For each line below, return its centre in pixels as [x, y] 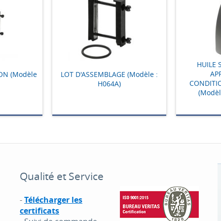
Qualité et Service [61, 176]
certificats [39, 211]
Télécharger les [53, 200]
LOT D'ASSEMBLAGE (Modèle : [109, 74]
